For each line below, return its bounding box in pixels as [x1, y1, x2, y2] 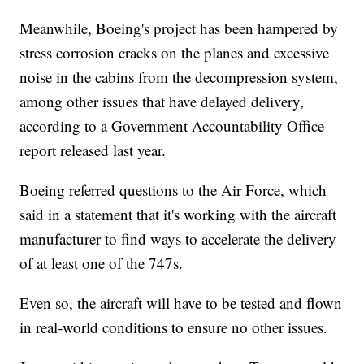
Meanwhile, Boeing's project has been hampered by [19, 18, 339, 39]
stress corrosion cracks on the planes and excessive [19, 42, 330, 63]
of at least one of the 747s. [19, 253, 184, 274]
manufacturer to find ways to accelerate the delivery [19, 228, 337, 249]
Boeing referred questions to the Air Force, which [19, 180, 327, 201]
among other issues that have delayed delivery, [19, 91, 305, 112]
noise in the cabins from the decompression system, [19, 67, 339, 88]
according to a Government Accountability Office [19, 115, 325, 136]
